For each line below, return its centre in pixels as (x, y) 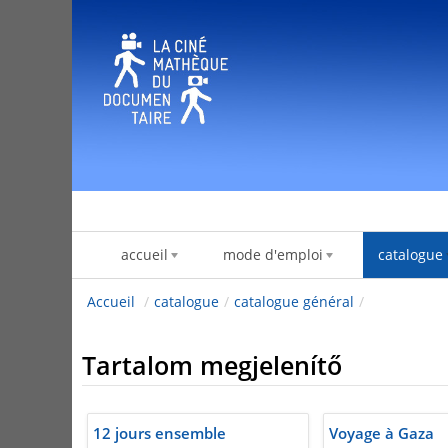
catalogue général (294, 302)
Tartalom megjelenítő (212, 365)
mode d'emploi (272, 255)
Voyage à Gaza (381, 433)
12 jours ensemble (159, 433)
